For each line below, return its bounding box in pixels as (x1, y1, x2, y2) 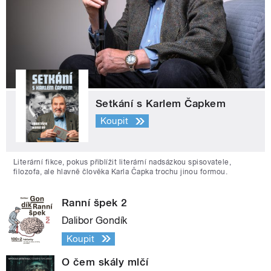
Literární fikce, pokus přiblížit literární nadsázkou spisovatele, (13, 157, 232, 166)
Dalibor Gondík (62, 214, 128, 226)
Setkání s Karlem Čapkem (96, 97, 226, 109)
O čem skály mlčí (62, 255, 149, 268)
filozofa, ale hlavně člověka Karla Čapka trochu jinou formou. (13, 167, 228, 176)
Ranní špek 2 (62, 196, 128, 209)
